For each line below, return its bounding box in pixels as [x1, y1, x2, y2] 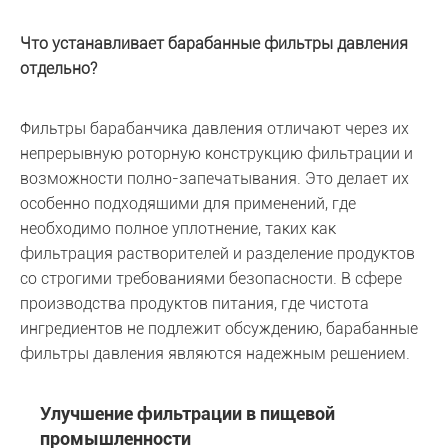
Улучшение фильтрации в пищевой [40, 403, 335, 424]
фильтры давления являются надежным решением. [20, 344, 410, 363]
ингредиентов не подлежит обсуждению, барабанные [20, 319, 418, 338]
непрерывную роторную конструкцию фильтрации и [20, 144, 413, 163]
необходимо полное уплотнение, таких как [20, 219, 336, 238]
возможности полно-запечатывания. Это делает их [20, 169, 409, 188]
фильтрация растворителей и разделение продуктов [20, 244, 415, 263]
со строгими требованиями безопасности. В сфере [20, 269, 402, 288]
